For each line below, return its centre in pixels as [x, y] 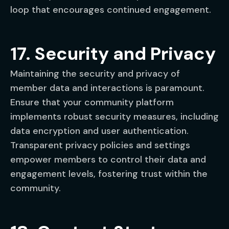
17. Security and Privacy [113, 54]
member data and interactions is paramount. [107, 88]
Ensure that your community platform [92, 102]
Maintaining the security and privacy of [95, 74]
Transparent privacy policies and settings [100, 145]
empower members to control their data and [108, 159]
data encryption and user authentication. [99, 131]
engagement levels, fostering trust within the [109, 174]
